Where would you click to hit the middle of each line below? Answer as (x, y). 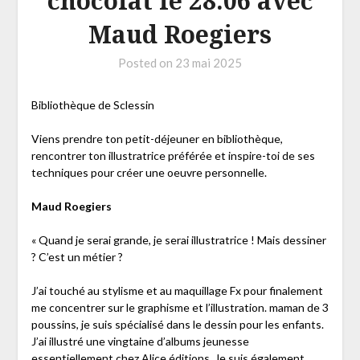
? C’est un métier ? (77, 257)
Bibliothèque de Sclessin (92, 105)
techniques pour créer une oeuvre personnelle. (149, 173)
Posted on (147, 63)
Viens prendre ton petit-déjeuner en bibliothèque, (157, 139)
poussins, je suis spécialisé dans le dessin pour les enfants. (177, 325)
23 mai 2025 (209, 63)
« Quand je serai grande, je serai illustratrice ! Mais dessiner (178, 240)
